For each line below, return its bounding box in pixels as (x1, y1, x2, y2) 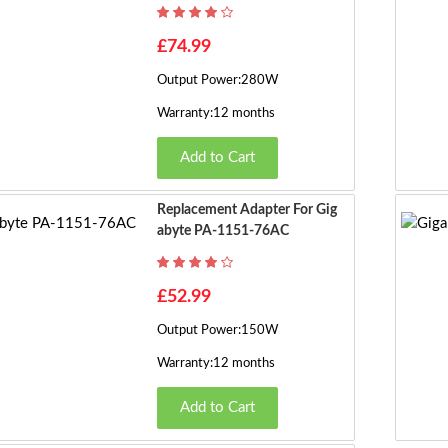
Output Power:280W (156, 74, 278, 87)
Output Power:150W (156, 324, 278, 337)
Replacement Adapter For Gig (156, 203, 337, 217)
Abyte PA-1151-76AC (156, 224, 289, 238)
